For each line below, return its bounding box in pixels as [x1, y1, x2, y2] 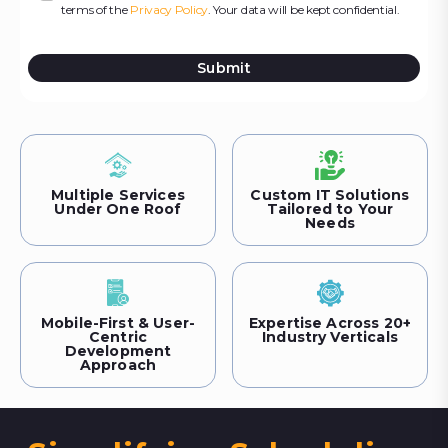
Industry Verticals [262, 328, 398, 346]
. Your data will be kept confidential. [207, 2, 400, 17]
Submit [196, 59, 252, 77]
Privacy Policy [130, 2, 208, 17]
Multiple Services [51, 186, 185, 204]
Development [64, 342, 172, 360]
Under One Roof [54, 200, 182, 218]
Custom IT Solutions [250, 186, 410, 204]
